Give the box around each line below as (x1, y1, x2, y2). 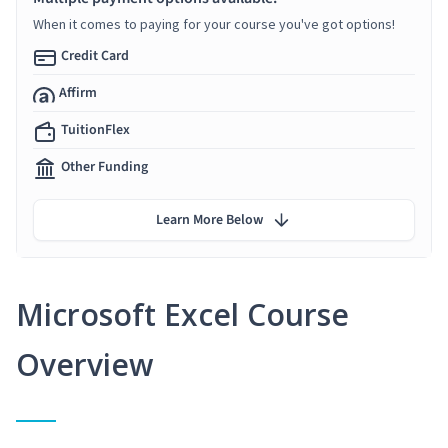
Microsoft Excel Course (16, 293, 349, 335)
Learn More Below (156, 209, 263, 230)
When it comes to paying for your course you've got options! (33, 14, 395, 33)
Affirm (59, 82, 97, 103)
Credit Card (61, 45, 129, 66)
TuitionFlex (61, 119, 130, 140)
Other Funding (61, 156, 148, 177)
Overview (16, 343, 153, 385)
